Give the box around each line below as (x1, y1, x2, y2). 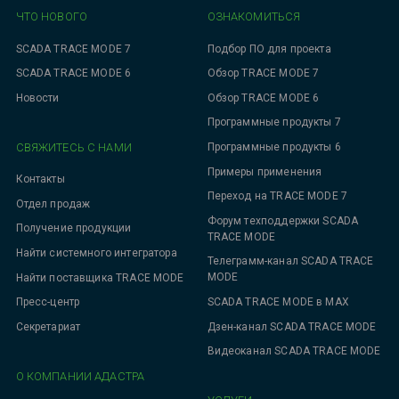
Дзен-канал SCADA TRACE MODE (207, 320, 377, 333)
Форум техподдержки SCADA (207, 214, 359, 227)
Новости (15, 91, 60, 104)
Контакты (15, 173, 65, 186)
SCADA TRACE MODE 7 (15, 42, 132, 55)
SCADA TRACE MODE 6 (15, 67, 132, 80)
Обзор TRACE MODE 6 (207, 91, 320, 104)
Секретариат (15, 320, 81, 333)
